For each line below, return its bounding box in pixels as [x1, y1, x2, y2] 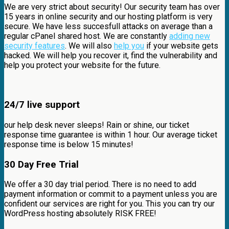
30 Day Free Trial [4, 158, 79, 170]
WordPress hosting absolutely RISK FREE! [4, 209, 156, 219]
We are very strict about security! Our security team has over [4, 2, 220, 12]
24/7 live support [4, 99, 80, 111]
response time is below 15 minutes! [4, 139, 133, 149]
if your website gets [144, 41, 218, 51]
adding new [169, 31, 210, 41]
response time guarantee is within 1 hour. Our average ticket [4, 129, 217, 140]
